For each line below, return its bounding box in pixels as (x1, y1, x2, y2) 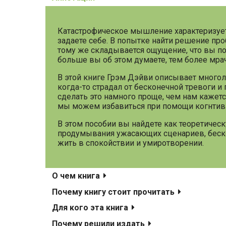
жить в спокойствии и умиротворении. (58, 138, 204, 148)
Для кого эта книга (51, 203, 130, 213)
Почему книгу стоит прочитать (51, 187, 177, 197)
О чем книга (51, 171, 102, 181)
